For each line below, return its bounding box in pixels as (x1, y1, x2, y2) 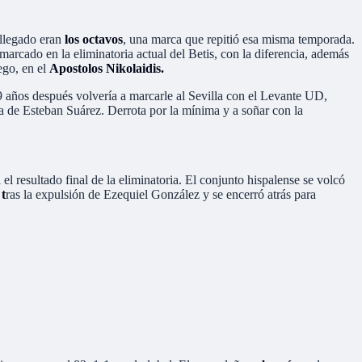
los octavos (65, 32, 123, 46)
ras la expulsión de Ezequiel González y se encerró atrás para (6, 187, 316, 201)
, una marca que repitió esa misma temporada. (123, 32, 355, 46)
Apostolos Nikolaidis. (49, 61, 164, 75)
